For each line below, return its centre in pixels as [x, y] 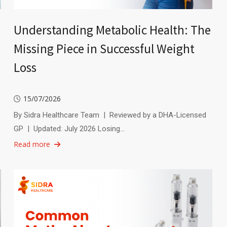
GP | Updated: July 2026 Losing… [69, 129]
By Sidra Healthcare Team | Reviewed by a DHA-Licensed [110, 115]
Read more [32, 144]
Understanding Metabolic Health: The [112, 30]
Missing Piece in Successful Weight [104, 49]
